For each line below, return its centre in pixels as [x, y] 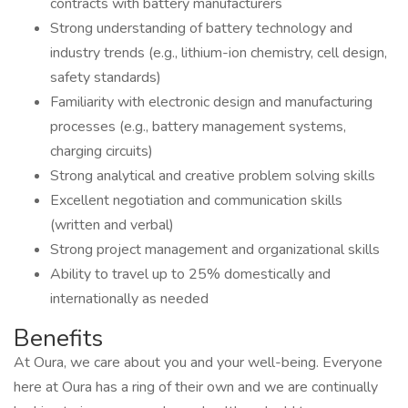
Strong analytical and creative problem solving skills [213, 176]
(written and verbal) [112, 225]
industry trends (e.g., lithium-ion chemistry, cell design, [219, 53]
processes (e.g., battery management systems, [198, 127]
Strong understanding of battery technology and [201, 28]
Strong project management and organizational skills [215, 250]
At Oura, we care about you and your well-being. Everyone [198, 362]
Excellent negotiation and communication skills [196, 200]
